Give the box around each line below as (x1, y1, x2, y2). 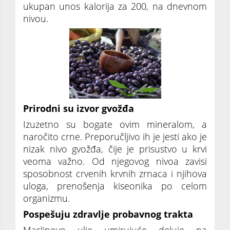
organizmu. (23, 192, 70, 205)
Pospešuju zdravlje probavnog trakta (23, 208, 193, 221)
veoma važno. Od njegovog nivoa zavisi (23, 155, 207, 168)
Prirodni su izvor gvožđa (23, 102, 134, 115)
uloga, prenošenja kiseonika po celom (23, 180, 207, 193)
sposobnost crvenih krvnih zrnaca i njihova (23, 167, 207, 180)
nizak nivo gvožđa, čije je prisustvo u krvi (23, 143, 207, 156)
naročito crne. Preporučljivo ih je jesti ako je (23, 130, 207, 143)
